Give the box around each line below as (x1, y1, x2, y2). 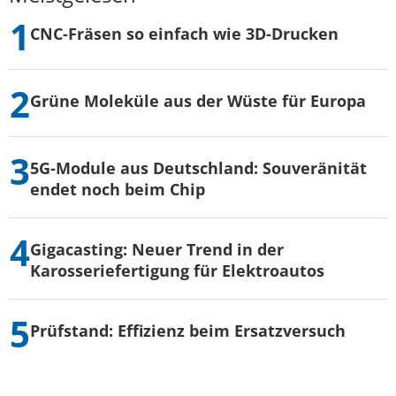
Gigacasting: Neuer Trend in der (30, 239, 284, 261)
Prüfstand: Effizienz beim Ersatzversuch (30, 320, 346, 342)
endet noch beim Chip (30, 179, 205, 201)
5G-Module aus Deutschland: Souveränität (30, 157, 367, 179)
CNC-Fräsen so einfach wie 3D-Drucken (30, 23, 339, 45)
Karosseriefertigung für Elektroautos (30, 260, 324, 282)
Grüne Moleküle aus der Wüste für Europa (30, 90, 366, 112)
